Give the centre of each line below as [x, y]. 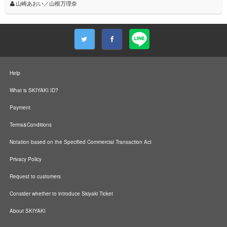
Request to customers [35, 177]
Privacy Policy [26, 159]
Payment [20, 108]
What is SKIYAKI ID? [34, 90]
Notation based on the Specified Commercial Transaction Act [81, 142]
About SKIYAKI [28, 211]
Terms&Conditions [31, 125]
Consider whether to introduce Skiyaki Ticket [61, 194]
